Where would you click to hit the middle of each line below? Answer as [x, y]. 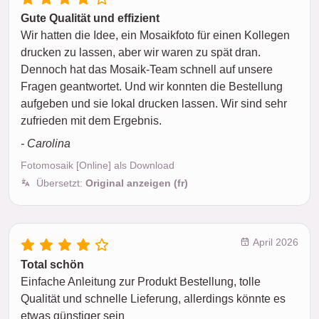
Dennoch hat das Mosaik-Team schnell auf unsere [147, 70]
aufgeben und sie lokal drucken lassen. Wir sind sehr [154, 104]
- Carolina [46, 144]
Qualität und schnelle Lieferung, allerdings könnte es [153, 299]
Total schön [52, 265]
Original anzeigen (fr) [137, 183]
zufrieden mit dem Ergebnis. [91, 121]
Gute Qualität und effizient [90, 19]
